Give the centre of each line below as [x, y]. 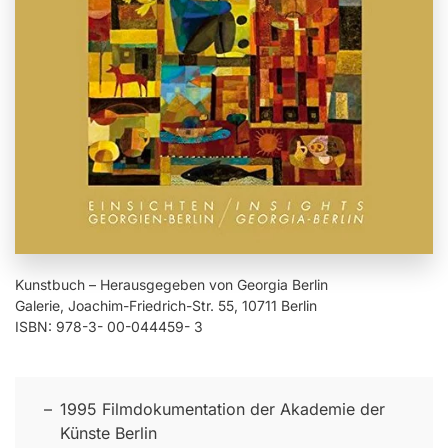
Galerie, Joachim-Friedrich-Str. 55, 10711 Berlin [166, 306]
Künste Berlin [108, 433]
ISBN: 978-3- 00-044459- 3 [109, 327]
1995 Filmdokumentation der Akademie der [222, 409]
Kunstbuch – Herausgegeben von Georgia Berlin [171, 285]
